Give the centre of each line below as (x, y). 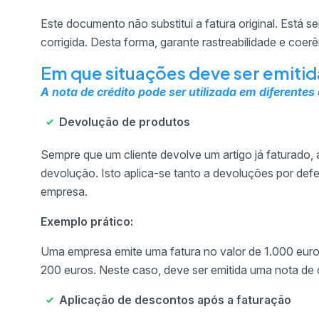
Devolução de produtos (125, 122)
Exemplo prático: (87, 221)
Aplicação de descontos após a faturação (175, 300)
